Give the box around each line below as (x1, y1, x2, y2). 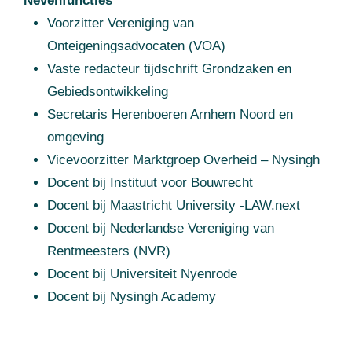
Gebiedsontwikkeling (47, 84, 168, 100)
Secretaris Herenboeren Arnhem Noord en (47, 107, 293, 123)
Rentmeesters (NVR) (47, 244, 170, 259)
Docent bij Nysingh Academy (47, 289, 216, 305)
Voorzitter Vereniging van (47, 16, 194, 31)
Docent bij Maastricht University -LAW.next (47, 198, 300, 214)
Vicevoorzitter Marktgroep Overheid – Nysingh (47, 152, 320, 168)
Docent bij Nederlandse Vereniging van (47, 221, 274, 236)
